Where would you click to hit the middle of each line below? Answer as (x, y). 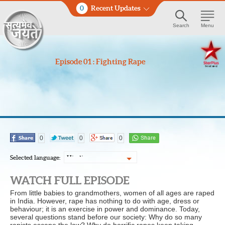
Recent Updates (116, 8)
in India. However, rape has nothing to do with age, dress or (105, 201)
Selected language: (35, 157)
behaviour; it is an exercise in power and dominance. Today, (105, 209)
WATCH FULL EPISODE (70, 180)
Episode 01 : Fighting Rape (100, 62)
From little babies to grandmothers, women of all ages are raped (112, 193)
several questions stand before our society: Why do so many (106, 217)
